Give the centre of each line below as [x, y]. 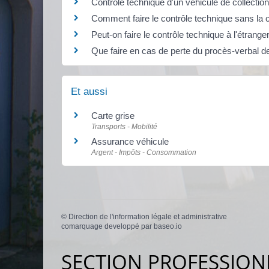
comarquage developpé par [107, 226]
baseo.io [168, 226]
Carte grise [113, 115]
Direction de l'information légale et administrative [148, 217]
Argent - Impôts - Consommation [144, 152]
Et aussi [89, 91]
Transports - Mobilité [124, 126]
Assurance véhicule [130, 141]
